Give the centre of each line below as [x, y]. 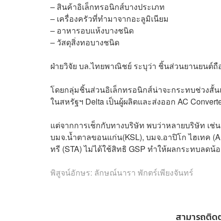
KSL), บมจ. [144, 137]
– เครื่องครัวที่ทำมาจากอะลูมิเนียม [110, 18]
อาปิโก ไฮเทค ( [189, 137]
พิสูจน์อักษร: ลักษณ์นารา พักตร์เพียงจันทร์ [122, 172]
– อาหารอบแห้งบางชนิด [92, 30]
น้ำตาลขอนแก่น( [96, 137]
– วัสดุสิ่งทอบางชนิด [85, 42]
